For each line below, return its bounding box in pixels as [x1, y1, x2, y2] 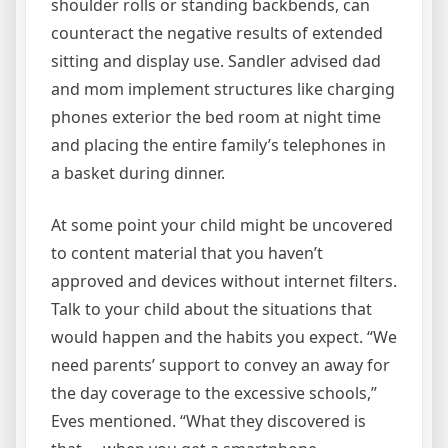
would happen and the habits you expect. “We [51, 326, 397, 349]
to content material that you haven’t [51, 242, 323, 265]
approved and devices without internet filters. [51, 270, 397, 293]
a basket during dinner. [51, 162, 225, 185]
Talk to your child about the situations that [51, 298, 372, 321]
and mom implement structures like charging [51, 78, 395, 101]
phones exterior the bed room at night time [51, 106, 381, 129]
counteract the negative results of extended [51, 22, 383, 45]
